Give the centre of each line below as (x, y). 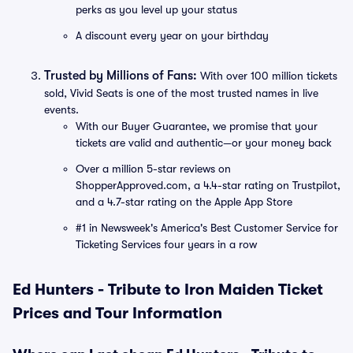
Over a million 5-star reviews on (153, 169)
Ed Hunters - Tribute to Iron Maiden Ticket (168, 290)
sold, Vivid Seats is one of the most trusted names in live (181, 93)
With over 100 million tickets (267, 76)
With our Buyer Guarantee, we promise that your (197, 126)
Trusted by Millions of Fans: (121, 76)
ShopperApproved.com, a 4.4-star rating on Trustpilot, (208, 185)
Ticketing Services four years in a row (166, 244)
